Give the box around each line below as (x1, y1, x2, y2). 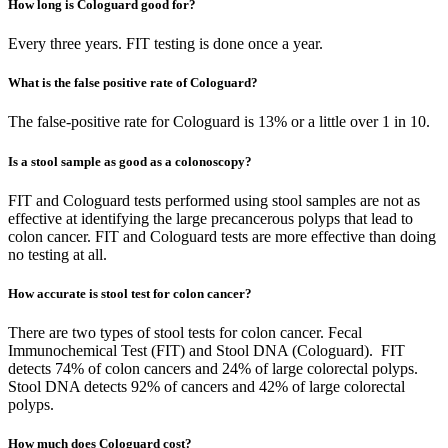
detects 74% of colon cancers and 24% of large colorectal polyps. (8, 360, 418, 378)
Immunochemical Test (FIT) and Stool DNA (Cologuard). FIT (8, 342, 405, 360)
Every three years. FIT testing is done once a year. (8, 35, 323, 53)
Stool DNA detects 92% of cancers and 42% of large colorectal (8, 378, 405, 396)
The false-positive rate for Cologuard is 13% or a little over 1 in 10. (8, 113, 430, 131)
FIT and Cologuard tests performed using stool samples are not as (8, 191, 420, 209)
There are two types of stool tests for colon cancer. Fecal (8, 324, 362, 342)
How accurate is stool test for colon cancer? (8, 285, 252, 301)
